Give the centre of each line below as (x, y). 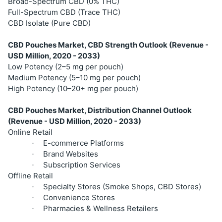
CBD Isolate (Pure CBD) (49, 23)
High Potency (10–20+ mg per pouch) (73, 88)
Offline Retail (30, 175)
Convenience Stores (79, 197)
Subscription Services (82, 165)
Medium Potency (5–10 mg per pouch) (74, 77)
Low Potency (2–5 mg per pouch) (66, 66)
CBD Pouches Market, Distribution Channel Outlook (100, 110)
